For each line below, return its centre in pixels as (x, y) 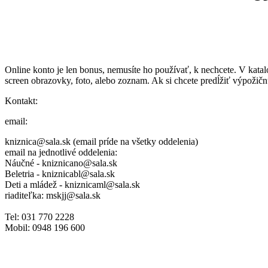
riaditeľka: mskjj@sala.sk (53, 196)
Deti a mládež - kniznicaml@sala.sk (72, 185)
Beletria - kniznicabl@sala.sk (60, 174)
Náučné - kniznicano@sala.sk (61, 163)
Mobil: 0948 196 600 (45, 228)
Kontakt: (21, 101)
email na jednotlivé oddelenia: (61, 153)
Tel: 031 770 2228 (39, 217)
